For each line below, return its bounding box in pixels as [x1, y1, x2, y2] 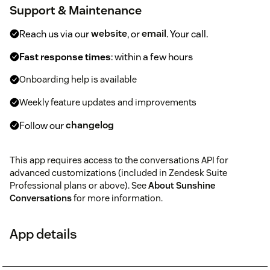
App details [10, 225, 77, 242]
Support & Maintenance [10, 2, 142, 18]
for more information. [72, 192, 163, 204]
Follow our [19, 119, 66, 132]
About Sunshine [148, 179, 215, 191]
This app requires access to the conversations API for [10, 154, 228, 166]
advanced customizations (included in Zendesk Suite [10, 166, 227, 178]
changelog [66, 119, 114, 132]
